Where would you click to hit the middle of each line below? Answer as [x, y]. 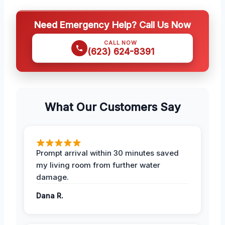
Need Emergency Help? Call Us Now [113, 25]
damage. [52, 177]
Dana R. [50, 196]
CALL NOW [121, 43]
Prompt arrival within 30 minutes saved [107, 153]
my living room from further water [98, 165]
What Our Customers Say [113, 107]
